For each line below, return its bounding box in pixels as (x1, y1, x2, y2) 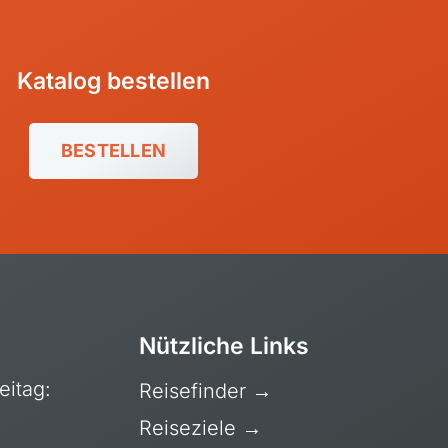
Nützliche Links (139, 331, 310, 360)
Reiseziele (139, 416, 243, 441)
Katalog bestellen (17, 66, 210, 95)
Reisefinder (139, 379, 253, 404)
